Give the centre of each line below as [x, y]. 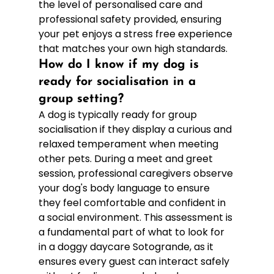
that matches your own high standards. [133, 48]
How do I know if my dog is [120, 65]
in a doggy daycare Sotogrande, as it [127, 246]
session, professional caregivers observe [137, 173]
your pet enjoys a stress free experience [136, 34]
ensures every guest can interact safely [135, 261]
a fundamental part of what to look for [132, 232]
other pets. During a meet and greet [127, 158]
